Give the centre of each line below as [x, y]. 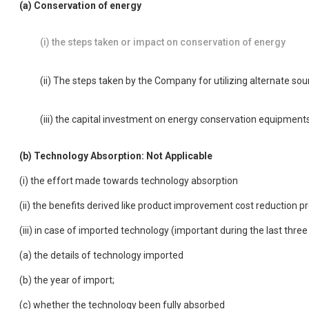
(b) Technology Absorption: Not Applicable [116, 156]
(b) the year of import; [67, 280]
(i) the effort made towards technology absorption [129, 180]
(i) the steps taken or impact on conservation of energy [163, 42]
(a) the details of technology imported [101, 255]
